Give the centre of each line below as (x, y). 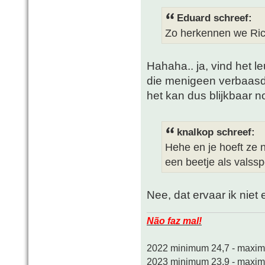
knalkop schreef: (216, 132)
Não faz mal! (174, 220)
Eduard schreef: (214, 18)
